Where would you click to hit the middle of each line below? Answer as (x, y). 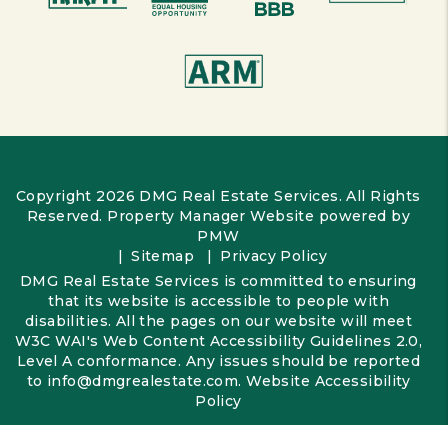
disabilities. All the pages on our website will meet (218, 321)
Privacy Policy (274, 256)
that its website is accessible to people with (218, 301)
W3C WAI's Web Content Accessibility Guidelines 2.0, (218, 341)
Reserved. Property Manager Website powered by (218, 216)
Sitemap (163, 256)
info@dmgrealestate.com (142, 381)
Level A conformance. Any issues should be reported (218, 361)
